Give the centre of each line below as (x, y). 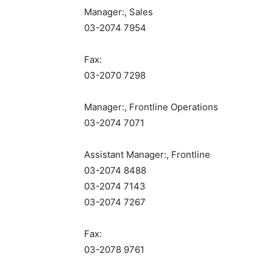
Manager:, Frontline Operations (151, 107)
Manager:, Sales (119, 12)
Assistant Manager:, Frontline (147, 154)
